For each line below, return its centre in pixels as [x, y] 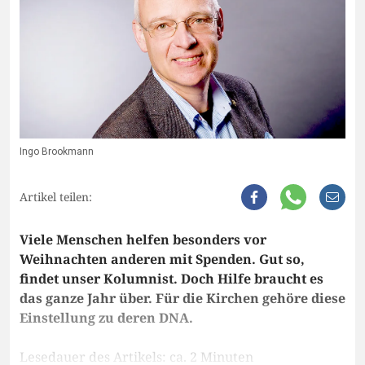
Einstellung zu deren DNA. [106, 318]
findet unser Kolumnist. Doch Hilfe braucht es [172, 279]
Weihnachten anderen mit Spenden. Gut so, [162, 259]
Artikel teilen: [56, 197]
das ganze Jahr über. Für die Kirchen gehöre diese [182, 299]
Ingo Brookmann [57, 152]
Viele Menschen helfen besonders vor [143, 240]
